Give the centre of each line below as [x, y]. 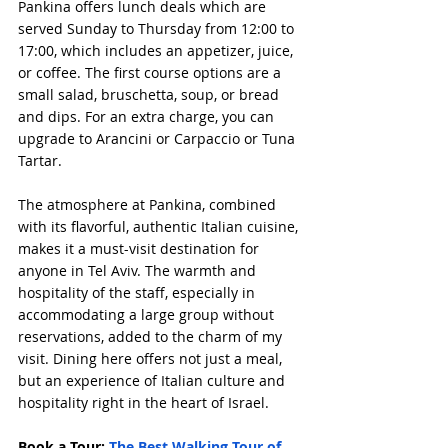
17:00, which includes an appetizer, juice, [157, 50]
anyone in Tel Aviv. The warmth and [139, 270]
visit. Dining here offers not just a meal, [152, 358]
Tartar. [40, 160]
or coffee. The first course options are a [151, 72]
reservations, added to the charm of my [152, 336]
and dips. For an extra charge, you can [148, 116]
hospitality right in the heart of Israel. [143, 402]
